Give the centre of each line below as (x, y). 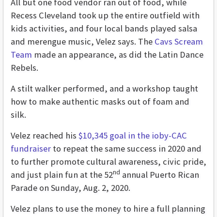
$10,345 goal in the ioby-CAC (133, 135)
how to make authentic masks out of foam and (100, 101)
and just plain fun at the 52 (62, 174)
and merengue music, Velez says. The (83, 41)
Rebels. (24, 67)
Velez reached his (45, 135)
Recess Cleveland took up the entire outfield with (105, 15)
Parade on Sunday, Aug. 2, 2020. (70, 187)
